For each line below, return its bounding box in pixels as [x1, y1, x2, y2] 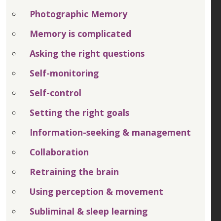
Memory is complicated [30, 27, 131, 39]
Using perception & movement [30, 185, 163, 197]
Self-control [30, 86, 81, 99]
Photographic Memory [30, 7, 127, 20]
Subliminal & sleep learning [30, 205, 147, 217]
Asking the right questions [30, 47, 145, 59]
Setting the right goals [30, 106, 129, 118]
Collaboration [30, 146, 89, 158]
